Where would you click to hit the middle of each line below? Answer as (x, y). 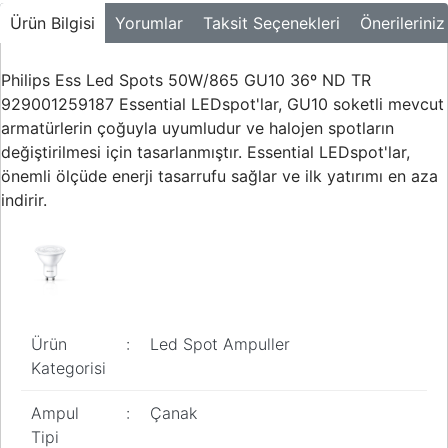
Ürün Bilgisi (52, 23)
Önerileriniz (402, 23)
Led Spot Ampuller (220, 344)
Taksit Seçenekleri (271, 23)
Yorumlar (149, 23)
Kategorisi (68, 368)
